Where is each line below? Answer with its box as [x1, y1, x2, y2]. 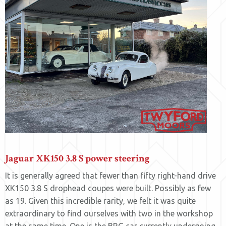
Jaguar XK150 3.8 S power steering [5, 152, 149, 165]
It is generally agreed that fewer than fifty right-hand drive [5, 171, 216, 180]
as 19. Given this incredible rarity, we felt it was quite [5, 196, 196, 205]
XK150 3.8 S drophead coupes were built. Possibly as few [5, 184, 211, 193]
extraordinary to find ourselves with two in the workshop [5, 209, 213, 218]
